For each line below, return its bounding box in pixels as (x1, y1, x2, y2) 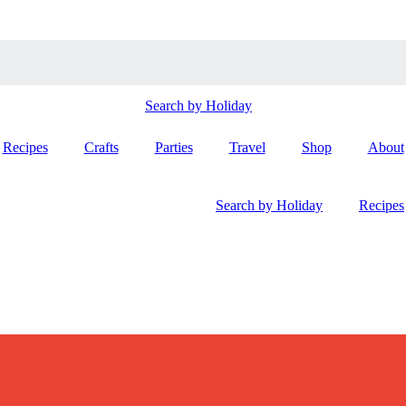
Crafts (83, 140, 119, 155)
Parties (154, 140, 193, 155)
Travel (228, 140, 266, 155)
